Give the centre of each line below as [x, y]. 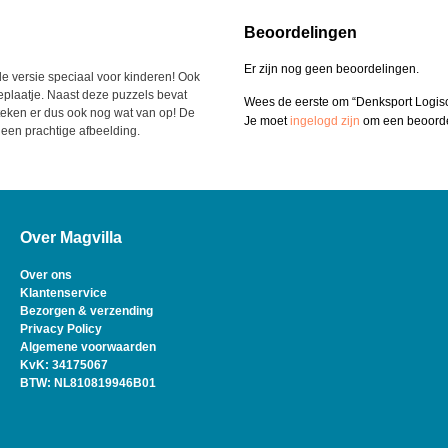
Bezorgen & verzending [86, 311]
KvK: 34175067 [63, 365]
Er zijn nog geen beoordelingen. [331, 69]
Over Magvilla [70, 238]
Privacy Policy [60, 329]
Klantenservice [63, 293]
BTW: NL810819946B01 [87, 383]
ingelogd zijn [325, 120]
